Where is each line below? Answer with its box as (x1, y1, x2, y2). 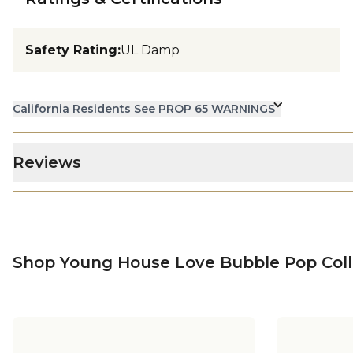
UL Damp (121, 43, 180, 58)
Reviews (13, 153, 81, 172)
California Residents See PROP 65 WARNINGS (13, 102, 275, 116)
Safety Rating (25, 43, 117, 58)
